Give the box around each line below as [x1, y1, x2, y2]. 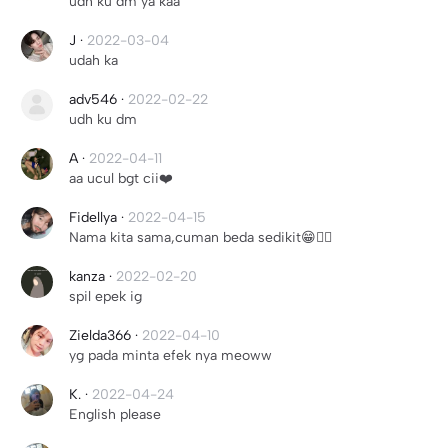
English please [69, 406, 161, 423]
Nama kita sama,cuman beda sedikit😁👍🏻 [69, 229, 332, 246]
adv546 [69, 91, 117, 108]
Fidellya [69, 209, 117, 226]
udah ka [69, 52, 118, 69]
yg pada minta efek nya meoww [69, 347, 272, 364]
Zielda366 [69, 327, 131, 344]
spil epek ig [69, 288, 142, 305]
